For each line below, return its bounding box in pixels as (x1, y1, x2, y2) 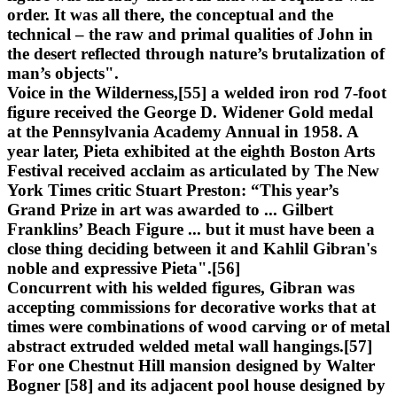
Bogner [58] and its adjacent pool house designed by (7, 375, 385, 394)
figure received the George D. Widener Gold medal (7, 102, 373, 121)
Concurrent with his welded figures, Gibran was (7, 277, 354, 297)
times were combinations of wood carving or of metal (7, 316, 390, 336)
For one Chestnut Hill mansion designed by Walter (7, 355, 375, 375)
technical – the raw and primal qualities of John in (7, 24, 373, 43)
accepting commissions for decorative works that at (7, 297, 376, 316)
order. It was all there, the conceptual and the (7, 4, 333, 24)
